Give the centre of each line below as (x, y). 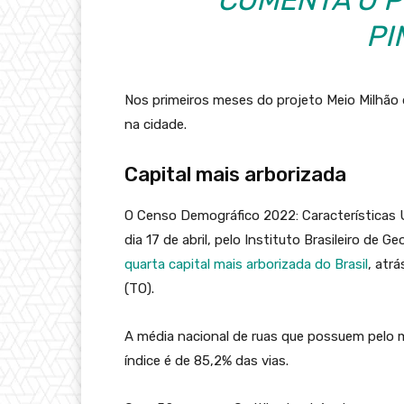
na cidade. (156, 124)
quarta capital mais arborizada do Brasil (246, 264)
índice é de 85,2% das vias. (207, 360)
